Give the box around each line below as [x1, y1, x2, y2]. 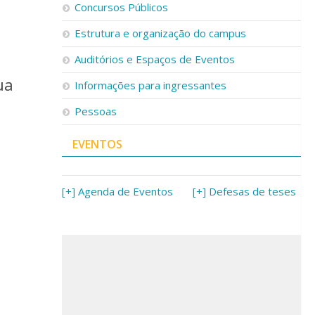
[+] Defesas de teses [193, 184, 296, 198]
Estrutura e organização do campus [75, 26, 246, 40]
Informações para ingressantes [75, 78, 226, 92]
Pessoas [75, 104, 117, 118]
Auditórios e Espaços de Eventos [75, 52, 235, 66]
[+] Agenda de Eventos [62, 184, 173, 198]
